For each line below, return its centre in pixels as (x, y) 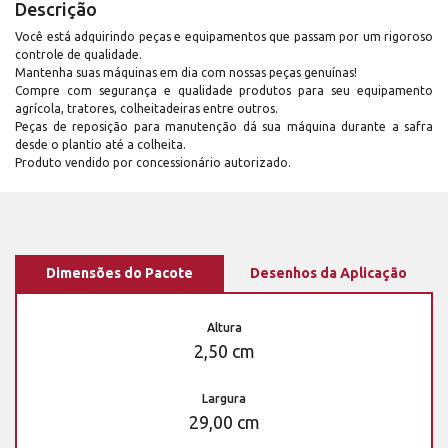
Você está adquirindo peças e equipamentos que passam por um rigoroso (224, 37)
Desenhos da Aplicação (328, 273)
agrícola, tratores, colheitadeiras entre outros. (146, 109)
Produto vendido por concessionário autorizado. (153, 163)
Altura (224, 328)
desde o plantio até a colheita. (100, 145)
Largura (224, 399)
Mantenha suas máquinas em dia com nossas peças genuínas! (186, 73)
